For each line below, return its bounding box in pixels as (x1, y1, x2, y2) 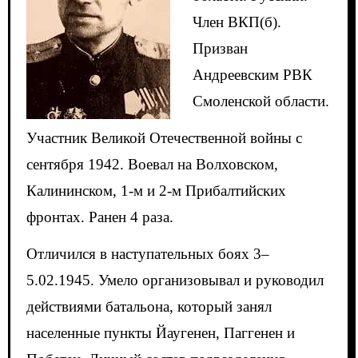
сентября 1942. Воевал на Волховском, (26, 156, 278, 173)
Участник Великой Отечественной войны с (26, 129, 302, 147)
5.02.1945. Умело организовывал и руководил (26, 272, 324, 289)
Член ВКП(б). (192, 14, 281, 31)
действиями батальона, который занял (26, 298, 272, 316)
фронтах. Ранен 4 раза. (26, 209, 173, 226)
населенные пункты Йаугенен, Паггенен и (26, 324, 295, 342)
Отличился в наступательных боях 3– (26, 245, 269, 263)
